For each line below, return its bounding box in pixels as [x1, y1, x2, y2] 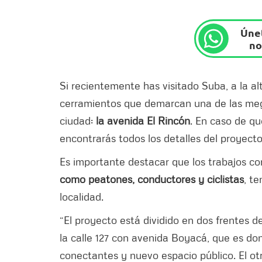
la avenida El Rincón [96, 113, 190, 127]
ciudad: [60, 113, 96, 127]
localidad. [60, 189, 104, 203]
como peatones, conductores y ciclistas [60, 172, 244, 185]
